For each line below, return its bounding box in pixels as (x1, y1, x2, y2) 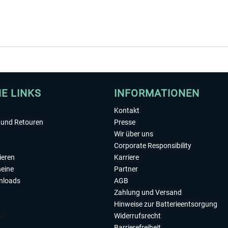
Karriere (114, 153, 139, 161)
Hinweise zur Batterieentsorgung (114, 200, 217, 208)
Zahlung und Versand (114, 188, 182, 196)
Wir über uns (114, 130, 153, 138)
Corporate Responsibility (114, 141, 191, 150)
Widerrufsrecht (114, 212, 161, 220)
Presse (114, 118, 135, 126)
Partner (114, 165, 138, 173)
